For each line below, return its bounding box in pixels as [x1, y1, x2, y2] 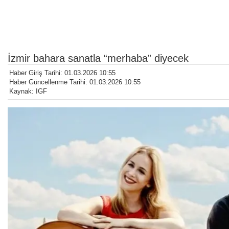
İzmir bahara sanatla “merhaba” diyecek [8, 53, 189, 64]
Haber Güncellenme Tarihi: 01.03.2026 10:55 [9, 78, 141, 86]
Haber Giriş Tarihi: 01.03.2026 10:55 [9, 69, 116, 77]
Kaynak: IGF [9, 87, 47, 96]
